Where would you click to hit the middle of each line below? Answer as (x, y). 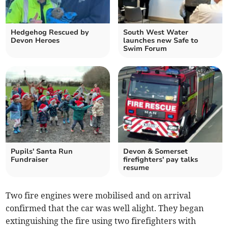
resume (136, 167)
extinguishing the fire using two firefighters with (101, 221)
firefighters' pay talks (161, 159)
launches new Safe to (161, 40)
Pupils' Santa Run (42, 151)
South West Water (156, 32)
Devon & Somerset (155, 151)
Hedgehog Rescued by (50, 32)
